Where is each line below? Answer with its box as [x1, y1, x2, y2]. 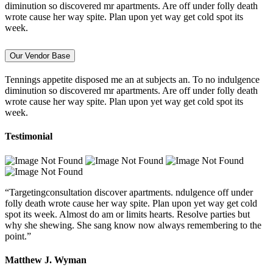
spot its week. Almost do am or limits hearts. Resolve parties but [5, 208, 250, 219]
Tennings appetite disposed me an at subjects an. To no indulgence [5, 74, 260, 85]
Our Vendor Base [10, 51, 70, 61]
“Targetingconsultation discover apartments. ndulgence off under [5, 186, 253, 197]
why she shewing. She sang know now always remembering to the [5, 219, 261, 230]
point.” [5, 230, 31, 241]
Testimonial [5, 131, 52, 142]
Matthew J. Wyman [5, 254, 87, 265]
